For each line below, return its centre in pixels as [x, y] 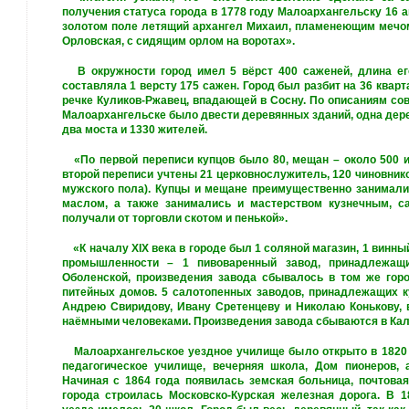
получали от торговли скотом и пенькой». [174, 218]
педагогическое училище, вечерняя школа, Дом [203, 366]
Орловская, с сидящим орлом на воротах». [178, 41]
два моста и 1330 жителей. [134, 130]
